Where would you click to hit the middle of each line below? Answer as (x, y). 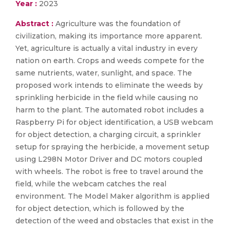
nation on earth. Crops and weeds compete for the (110, 61)
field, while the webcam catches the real (91, 184)
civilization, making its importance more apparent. (109, 36)
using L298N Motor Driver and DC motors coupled (109, 159)
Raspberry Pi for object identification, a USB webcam (114, 122)
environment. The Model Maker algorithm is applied (112, 196)
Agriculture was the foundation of (118, 24)
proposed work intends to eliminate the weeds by (109, 85)
